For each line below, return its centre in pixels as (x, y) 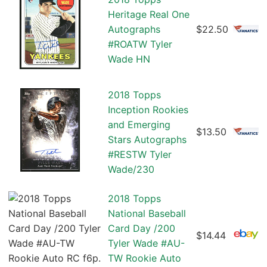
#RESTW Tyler (140, 155)
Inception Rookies (148, 110)
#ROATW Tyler (140, 44)
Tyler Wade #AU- (146, 243)
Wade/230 (131, 170)
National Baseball (147, 214)
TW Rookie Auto (145, 258)
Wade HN (129, 59)
